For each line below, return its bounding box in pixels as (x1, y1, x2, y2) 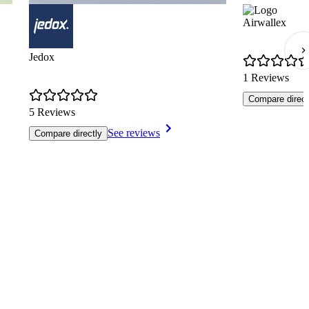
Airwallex (243, 17, 286, 29)
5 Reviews (29, 106, 75, 119)
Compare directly (34, 128, 102, 139)
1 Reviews (243, 72, 289, 84)
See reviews (108, 127, 160, 139)
